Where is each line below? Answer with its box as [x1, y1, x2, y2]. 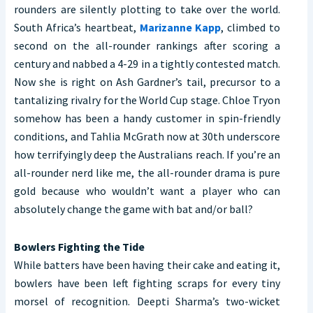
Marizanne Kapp [139, 20, 221, 35]
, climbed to [221, 20, 281, 35]
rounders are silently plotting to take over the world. [14, 2, 280, 17]
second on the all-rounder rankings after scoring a [14, 38, 280, 53]
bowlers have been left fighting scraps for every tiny [14, 276, 280, 291]
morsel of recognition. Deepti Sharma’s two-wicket [14, 294, 280, 309]
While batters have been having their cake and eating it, [14, 258, 280, 272]
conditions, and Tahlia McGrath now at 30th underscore [14, 129, 280, 144]
